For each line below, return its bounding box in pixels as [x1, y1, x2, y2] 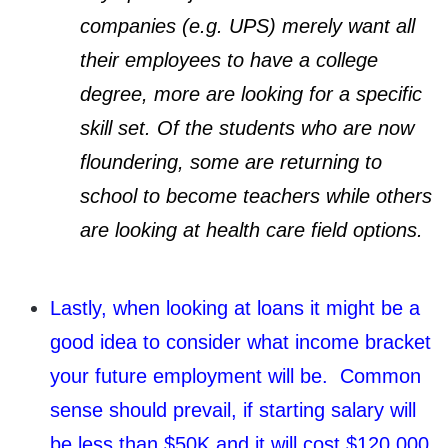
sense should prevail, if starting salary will [50, 398, 416, 421]
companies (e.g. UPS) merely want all [80, 14, 415, 37]
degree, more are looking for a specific [80, 82, 422, 105]
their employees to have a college [80, 48, 378, 71]
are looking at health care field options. [80, 218, 423, 241]
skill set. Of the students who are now [80, 116, 414, 139]
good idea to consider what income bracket [50, 330, 431, 353]
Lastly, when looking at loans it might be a [50, 296, 420, 319]
